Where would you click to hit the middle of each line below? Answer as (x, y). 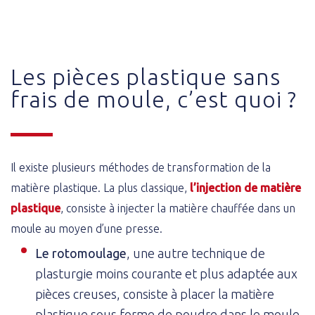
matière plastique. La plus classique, (100, 188)
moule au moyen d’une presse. (86, 229)
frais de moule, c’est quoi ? (154, 99)
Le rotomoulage (81, 253)
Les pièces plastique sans (146, 77)
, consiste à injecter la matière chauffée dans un (178, 208)
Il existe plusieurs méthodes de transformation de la (141, 168)
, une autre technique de (196, 253)
